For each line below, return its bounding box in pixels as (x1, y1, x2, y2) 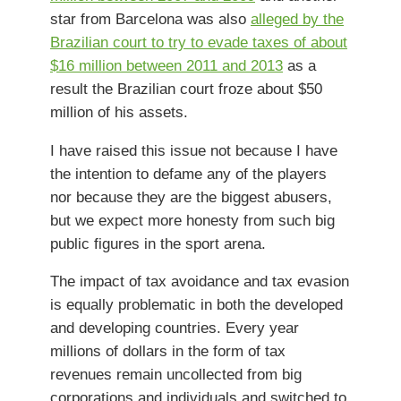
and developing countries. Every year (50, 320, 299, 337)
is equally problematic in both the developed (50, 296, 343, 313)
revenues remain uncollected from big (50, 366, 302, 383)
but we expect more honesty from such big (50, 211, 335, 228)
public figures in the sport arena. (50, 235, 266, 252)
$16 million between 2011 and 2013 (50, 56, 283, 73)
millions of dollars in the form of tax (50, 343, 286, 360)
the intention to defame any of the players (50, 165, 327, 182)
